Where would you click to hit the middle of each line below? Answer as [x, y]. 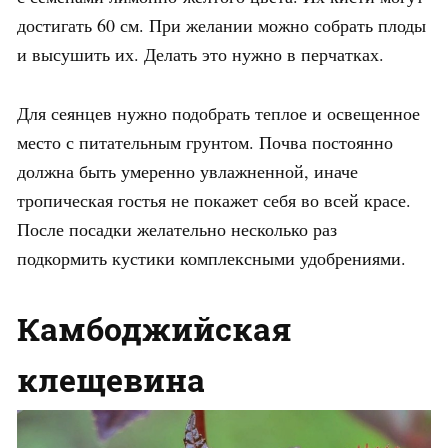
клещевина [111, 379]
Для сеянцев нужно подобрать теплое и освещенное [218, 112]
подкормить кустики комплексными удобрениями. [211, 257]
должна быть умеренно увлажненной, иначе [187, 170]
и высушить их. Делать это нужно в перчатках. [200, 53]
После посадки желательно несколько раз [177, 228]
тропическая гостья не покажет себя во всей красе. [214, 199]
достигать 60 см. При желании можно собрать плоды [221, 24]
